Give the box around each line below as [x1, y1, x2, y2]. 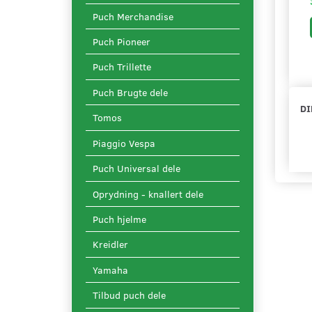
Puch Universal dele [93, 162, 180, 175]
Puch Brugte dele [93, 86, 168, 100]
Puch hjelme [93, 212, 146, 226]
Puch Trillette [93, 60, 151, 74]
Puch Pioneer [93, 35, 150, 49]
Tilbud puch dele [93, 288, 166, 302]
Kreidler [93, 237, 128, 251]
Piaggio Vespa [93, 136, 155, 150]
